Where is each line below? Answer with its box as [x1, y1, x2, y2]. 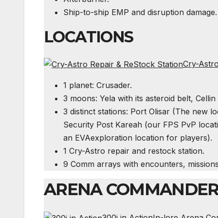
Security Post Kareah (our [63, 120, 163, 130]
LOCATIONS [44, 27, 133, 46]
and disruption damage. [129, 7, 217, 17]
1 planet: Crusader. [63, 80, 132, 91]
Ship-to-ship [63, 7, 111, 17]
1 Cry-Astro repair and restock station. [63, 146, 204, 156]
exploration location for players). [91, 133, 212, 143]
